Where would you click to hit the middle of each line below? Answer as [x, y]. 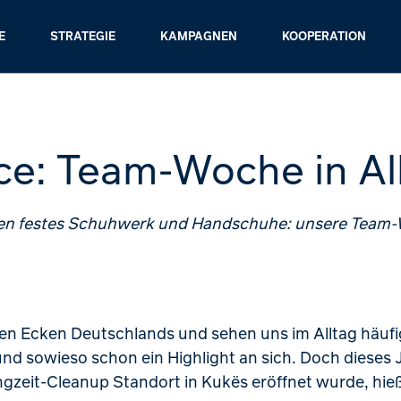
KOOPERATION [324, 36]
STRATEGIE [83, 36]
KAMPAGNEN [199, 36]
